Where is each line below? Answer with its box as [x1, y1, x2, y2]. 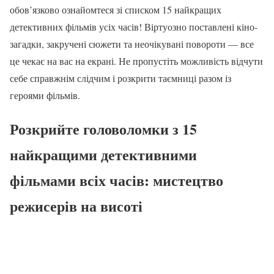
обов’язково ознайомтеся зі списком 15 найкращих [10, 3, 221, 16]
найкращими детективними [10, 143, 197, 165]
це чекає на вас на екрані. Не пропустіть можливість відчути [10, 54, 263, 67]
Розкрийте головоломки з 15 [10, 117, 197, 139]
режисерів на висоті [10, 194, 143, 217]
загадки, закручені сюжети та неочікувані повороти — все [10, 37, 254, 50]
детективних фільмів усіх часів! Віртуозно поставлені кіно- [10, 20, 257, 33]
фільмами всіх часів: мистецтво [10, 169, 223, 191]
